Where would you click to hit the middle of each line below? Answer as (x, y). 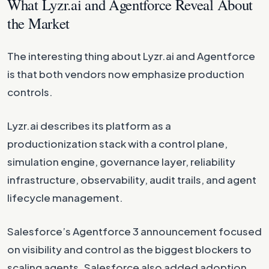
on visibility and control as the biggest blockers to (129, 249)
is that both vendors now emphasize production (126, 74)
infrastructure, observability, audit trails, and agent (132, 180)
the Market (39, 23)
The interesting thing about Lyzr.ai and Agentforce (131, 56)
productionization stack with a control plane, (117, 144)
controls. (30, 92)
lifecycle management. (65, 198)
